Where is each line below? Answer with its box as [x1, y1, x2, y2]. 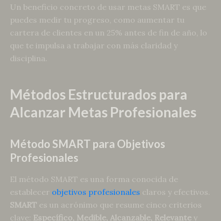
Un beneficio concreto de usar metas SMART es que [10, 1, 206, 12]
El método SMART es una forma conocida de [10, 174, 178, 184]
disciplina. [10, 53, 47, 63]
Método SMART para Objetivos [10, 137, 165, 150]
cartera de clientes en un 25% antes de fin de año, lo [10, 27, 207, 37]
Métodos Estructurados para [10, 85, 187, 103]
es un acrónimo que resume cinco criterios [37, 200, 202, 210]
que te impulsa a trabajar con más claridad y [10, 40, 178, 50]
